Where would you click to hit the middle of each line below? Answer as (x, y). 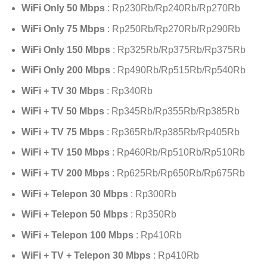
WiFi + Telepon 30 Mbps (74, 194)
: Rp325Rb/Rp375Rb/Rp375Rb (178, 49)
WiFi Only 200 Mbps (66, 70)
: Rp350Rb (152, 215)
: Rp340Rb (128, 91)
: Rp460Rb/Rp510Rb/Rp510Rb (177, 153)
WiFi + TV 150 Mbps (65, 153)
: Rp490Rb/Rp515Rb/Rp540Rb (178, 70)
